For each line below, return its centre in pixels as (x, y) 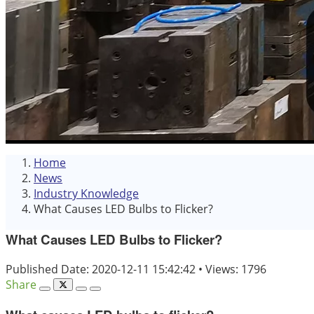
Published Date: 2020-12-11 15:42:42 (102, 269)
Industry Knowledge (86, 193)
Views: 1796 (236, 269)
